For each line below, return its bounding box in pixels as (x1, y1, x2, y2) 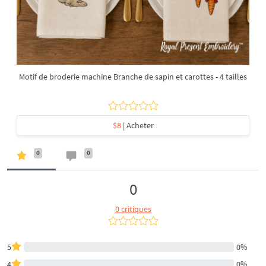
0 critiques (115, 203, 151, 214)
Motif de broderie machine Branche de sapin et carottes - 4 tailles (19, 71, 247, 82)
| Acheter (121, 119, 154, 131)
